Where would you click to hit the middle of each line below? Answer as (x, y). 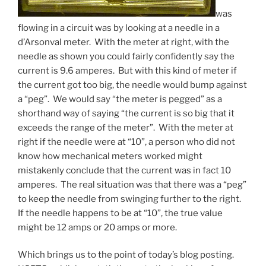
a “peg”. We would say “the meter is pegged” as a (120, 99)
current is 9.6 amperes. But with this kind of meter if (127, 70)
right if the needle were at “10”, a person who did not (126, 142)
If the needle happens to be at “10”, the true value (120, 213)
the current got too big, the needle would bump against (132, 85)
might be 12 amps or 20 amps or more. (97, 227)
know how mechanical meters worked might (110, 156)
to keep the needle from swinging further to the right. (130, 199)
